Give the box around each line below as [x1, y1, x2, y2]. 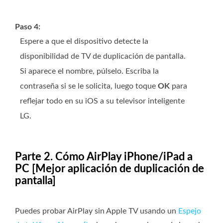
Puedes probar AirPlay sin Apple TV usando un [15, 207, 178, 216]
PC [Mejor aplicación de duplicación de [15, 163, 204, 175]
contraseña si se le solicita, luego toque [20, 82, 158, 91]
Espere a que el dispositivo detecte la [20, 37, 148, 46]
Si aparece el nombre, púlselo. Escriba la [20, 67, 159, 76]
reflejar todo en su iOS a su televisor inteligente [20, 97, 185, 106]
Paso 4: [15, 23, 40, 31]
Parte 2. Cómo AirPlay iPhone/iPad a [15, 151, 193, 163]
